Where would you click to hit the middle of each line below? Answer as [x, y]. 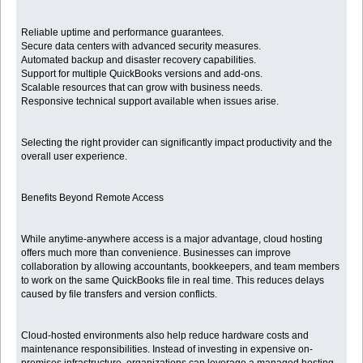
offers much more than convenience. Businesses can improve [156, 252]
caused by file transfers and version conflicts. [120, 294]
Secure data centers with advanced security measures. [141, 46]
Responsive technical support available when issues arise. [150, 101]
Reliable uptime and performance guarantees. [123, 32]
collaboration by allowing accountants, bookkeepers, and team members [181, 266]
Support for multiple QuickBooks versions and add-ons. [142, 73]
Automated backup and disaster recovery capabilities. [139, 60]
